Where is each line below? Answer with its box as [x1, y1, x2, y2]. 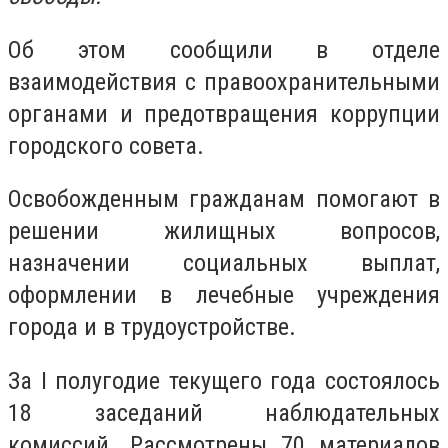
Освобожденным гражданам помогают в [8, 185, 440, 214]
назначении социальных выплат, [8, 249, 440, 278]
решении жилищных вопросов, [8, 217, 440, 246]
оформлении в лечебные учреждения [8, 281, 440, 310]
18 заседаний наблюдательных [8, 398, 440, 427]
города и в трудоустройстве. [8, 313, 296, 342]
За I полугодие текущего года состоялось [8, 366, 440, 395]
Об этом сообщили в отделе [8, 35, 440, 64]
